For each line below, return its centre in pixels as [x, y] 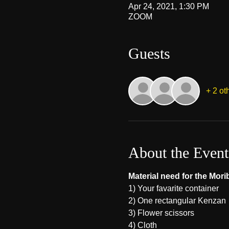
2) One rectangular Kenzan [177, 201]
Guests [149, 53]
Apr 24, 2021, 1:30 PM [168, 6]
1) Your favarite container [174, 188]
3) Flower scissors [161, 213]
